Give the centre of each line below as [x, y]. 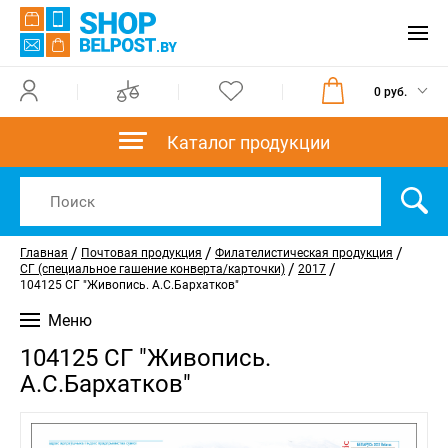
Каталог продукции [248, 142]
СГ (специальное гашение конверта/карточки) [152, 269]
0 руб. [390, 92]
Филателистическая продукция [304, 253]
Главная [44, 253]
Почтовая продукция [141, 253]
